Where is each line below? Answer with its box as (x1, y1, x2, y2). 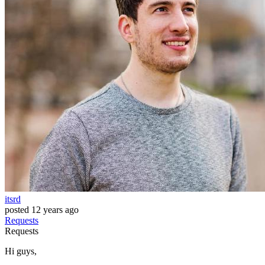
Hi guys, (5, 246, 37, 257)
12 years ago (31, 205, 79, 215)
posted (5, 205, 29, 215)
